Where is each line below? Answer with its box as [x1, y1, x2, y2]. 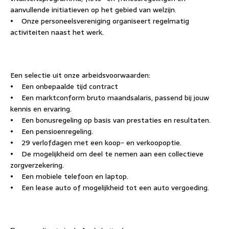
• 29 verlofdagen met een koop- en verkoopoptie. [10, 137, 181, 148]
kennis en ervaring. [10, 103, 72, 114]
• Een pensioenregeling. [10, 126, 93, 137]
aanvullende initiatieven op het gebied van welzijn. [10, 4, 176, 15]
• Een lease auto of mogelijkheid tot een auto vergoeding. [10, 182, 209, 193]
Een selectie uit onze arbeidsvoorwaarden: [10, 70, 150, 81]
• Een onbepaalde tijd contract [10, 81, 118, 92]
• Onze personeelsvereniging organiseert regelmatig [10, 15, 189, 27]
